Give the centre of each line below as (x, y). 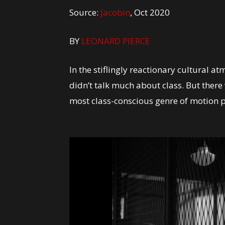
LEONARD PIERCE (116, 41)
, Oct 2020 (150, 12)
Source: (85, 12)
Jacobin (115, 12)
